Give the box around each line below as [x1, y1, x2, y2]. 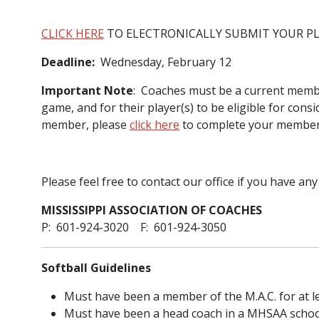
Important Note [41, 83, 133, 99]
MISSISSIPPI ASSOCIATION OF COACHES [41, 202, 262, 219]
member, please [41, 117, 130, 133]
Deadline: [41, 54, 98, 70]
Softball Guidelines [41, 260, 151, 276]
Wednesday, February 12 [98, 54, 231, 70]
